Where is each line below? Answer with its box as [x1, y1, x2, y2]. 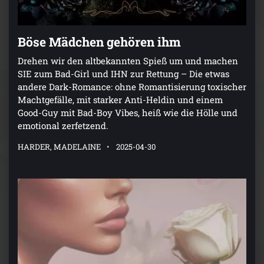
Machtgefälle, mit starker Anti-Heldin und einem [18, 94, 223, 106]
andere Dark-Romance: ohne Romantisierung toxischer [18, 81, 246, 93]
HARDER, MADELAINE [18, 141, 101, 153]
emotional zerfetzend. [18, 120, 108, 132]
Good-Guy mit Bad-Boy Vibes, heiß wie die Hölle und [18, 107, 237, 119]
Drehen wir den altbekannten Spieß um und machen [18, 55, 238, 67]
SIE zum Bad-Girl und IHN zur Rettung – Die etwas [18, 68, 229, 80]
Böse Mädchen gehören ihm [18, 34, 181, 51]
